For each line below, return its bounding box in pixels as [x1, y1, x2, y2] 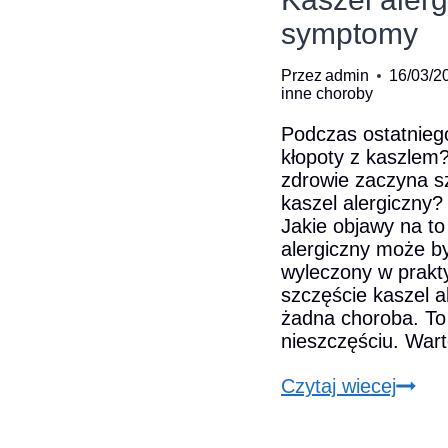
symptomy [281, 17, 418, 50]
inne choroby [281, 85, 373, 102]
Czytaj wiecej [281, 375, 396, 397]
